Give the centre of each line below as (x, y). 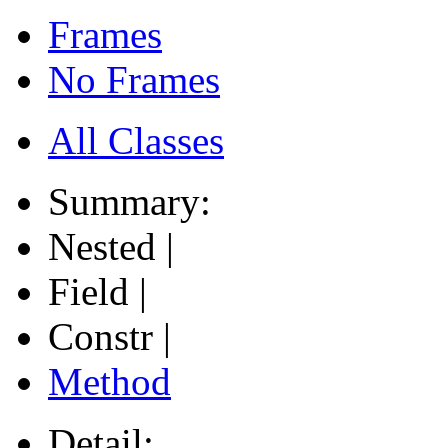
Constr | (114, 336)
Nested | (116, 246)
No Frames (134, 79)
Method (109, 381)
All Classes (136, 140)
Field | (102, 291)
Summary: (134, 201)
